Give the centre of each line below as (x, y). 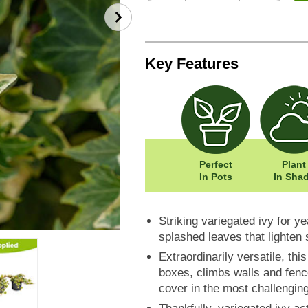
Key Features (192, 64)
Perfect (216, 165)
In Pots (216, 177)
